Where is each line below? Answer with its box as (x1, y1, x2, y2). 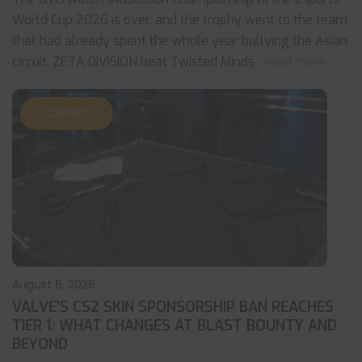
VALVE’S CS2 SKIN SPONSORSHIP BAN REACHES (12, 297, 334, 317)
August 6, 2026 (12, 276, 95, 293)
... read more (255, 53, 326, 70)
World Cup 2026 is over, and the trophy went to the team (12, 11, 347, 28)
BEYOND (12, 335, 68, 354)
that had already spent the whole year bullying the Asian (12, 32, 347, 49)
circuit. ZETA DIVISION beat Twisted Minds (12, 53, 255, 70)
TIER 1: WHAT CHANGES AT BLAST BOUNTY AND (12, 316, 337, 335)
